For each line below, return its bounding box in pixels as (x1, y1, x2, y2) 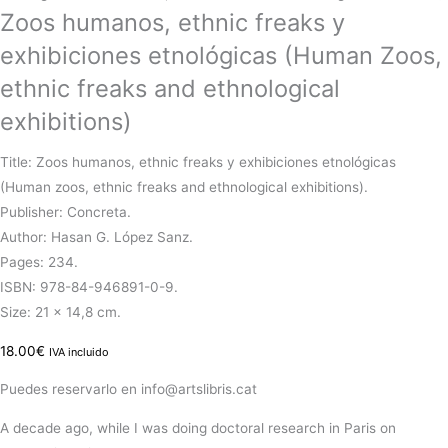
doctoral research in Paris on (207, 419, 396, 436)
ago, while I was (61, 419, 172, 436)
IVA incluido (49, 344, 109, 359)
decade (13, 419, 61, 436)
